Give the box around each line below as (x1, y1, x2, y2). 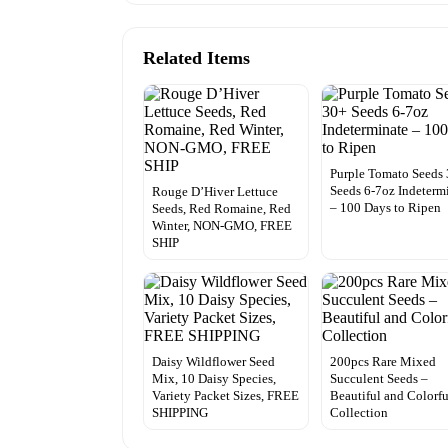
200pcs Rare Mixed (330, 353, 437, 369)
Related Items (143, 47, 250, 68)
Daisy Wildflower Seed (152, 353, 275, 369)
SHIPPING (152, 404, 208, 420)
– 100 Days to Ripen (330, 199, 442, 215)
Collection (330, 404, 389, 420)
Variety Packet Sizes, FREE (152, 387, 299, 403)
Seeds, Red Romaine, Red (152, 200, 291, 216)
